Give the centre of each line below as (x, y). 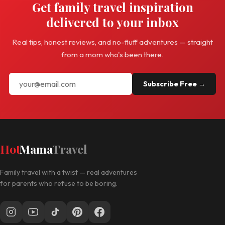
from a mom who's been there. (113, 55)
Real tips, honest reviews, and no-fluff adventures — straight (113, 42)
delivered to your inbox (113, 22)
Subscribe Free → (174, 84)
